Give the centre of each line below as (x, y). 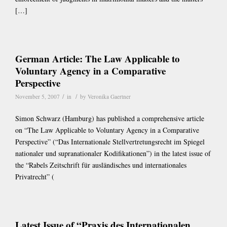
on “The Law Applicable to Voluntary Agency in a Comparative (107, 130)
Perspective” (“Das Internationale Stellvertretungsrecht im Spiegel (110, 141)
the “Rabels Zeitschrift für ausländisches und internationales (101, 165)
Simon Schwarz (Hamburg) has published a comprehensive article (110, 118)
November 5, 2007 (37, 96)
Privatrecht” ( (35, 176)
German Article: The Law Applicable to (98, 58)
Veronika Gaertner (109, 96)
